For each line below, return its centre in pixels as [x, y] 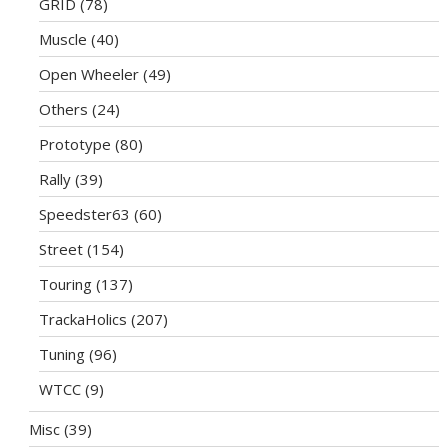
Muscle [63, 38]
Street [61, 248]
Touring [66, 283]
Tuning [62, 353]
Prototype [75, 143]
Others [64, 108]
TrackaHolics [83, 318]
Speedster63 [85, 213]
